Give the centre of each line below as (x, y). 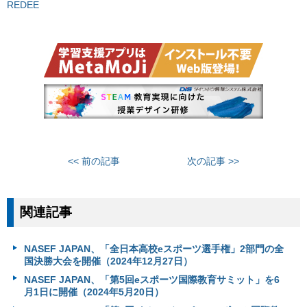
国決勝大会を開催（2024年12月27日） (108, 261)
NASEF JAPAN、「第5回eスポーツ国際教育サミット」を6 (151, 279)
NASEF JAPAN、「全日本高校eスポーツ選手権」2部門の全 (153, 249)
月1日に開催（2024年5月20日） (94, 292)
